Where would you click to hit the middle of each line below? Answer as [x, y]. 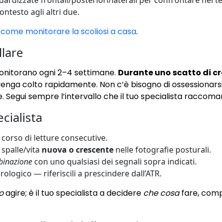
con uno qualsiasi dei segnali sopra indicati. [114, 162]
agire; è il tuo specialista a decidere [73, 193]
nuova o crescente [78, 150]
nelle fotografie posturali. [162, 150]
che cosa [161, 193]
